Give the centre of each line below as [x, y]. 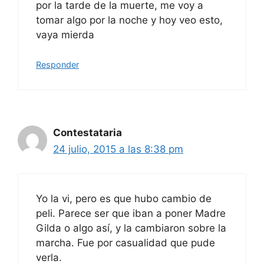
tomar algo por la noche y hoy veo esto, [129, 20]
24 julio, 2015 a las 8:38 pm [118, 149]
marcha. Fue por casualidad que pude [126, 242]
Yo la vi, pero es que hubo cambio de [124, 198]
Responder [57, 65]
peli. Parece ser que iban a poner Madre [131, 213]
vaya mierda [65, 34]
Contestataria [88, 133]
